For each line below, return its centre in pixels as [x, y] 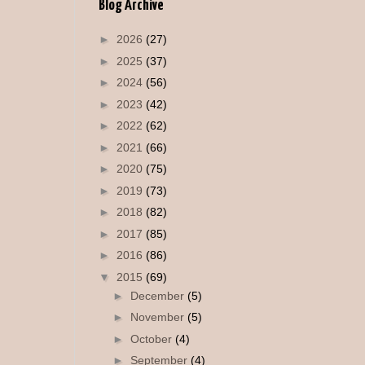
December [158, 295]
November [158, 317]
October [152, 339]
